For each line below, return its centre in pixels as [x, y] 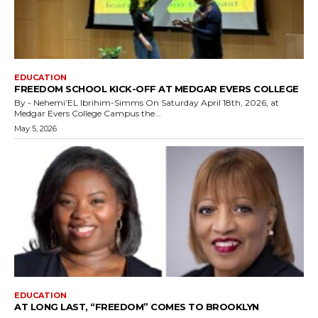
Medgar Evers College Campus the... [88, 114]
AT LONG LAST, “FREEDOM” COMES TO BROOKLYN [137, 307]
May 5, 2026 [35, 129]
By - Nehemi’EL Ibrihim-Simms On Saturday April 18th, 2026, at [80, 103]
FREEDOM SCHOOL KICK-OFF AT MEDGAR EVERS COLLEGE [158, 89]
